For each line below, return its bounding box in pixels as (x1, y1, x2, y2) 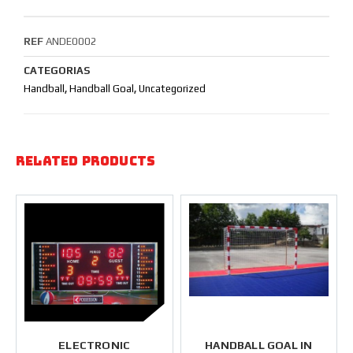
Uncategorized (139, 83, 206, 95)
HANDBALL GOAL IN (205, 339, 313, 351)
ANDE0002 (46, 35, 97, 47)
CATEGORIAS (24, 65, 90, 76)
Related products (16, 153, 156, 169)
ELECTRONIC (58, 339, 131, 351)
